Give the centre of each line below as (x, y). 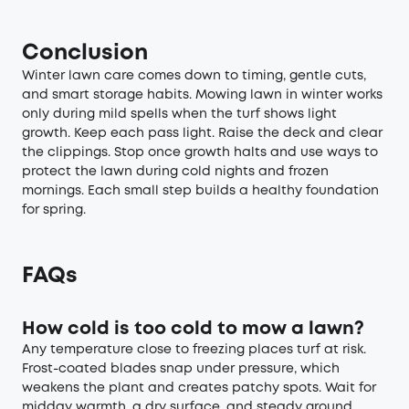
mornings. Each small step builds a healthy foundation (200, 191)
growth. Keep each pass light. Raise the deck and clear (202, 133)
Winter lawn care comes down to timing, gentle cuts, (194, 76)
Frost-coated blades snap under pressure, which (181, 369)
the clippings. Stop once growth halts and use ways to (200, 152)
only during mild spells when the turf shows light (179, 114)
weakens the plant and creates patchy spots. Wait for (199, 388)
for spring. (54, 210)
